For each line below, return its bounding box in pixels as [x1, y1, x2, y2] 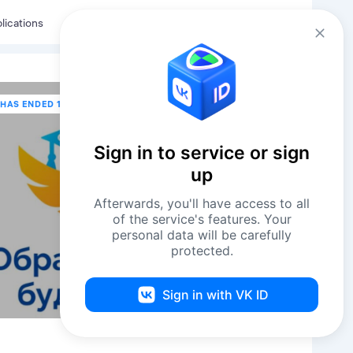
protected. [170, 243, 233, 258]
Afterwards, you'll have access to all [94, 195, 310, 211]
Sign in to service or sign [94, 142, 310, 164]
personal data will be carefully [112, 227, 292, 243]
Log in [258, 14, 294, 30]
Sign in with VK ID [162, 287, 269, 303]
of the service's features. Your [112, 211, 292, 227]
